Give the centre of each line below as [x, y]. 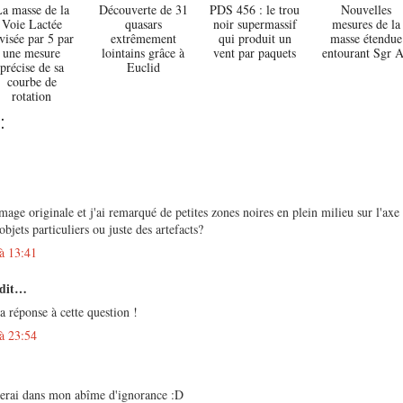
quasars [143, 23]
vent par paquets [255, 52]
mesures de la [366, 23]
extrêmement [143, 38]
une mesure [31, 52]
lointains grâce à [143, 52]
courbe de [31, 81]
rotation [31, 95]
